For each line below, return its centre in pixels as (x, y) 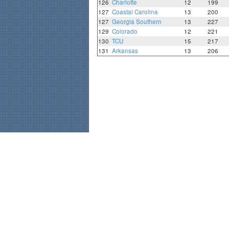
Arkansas (125, 51)
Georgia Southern (136, 22)
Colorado (124, 31)
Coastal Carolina (135, 12)
